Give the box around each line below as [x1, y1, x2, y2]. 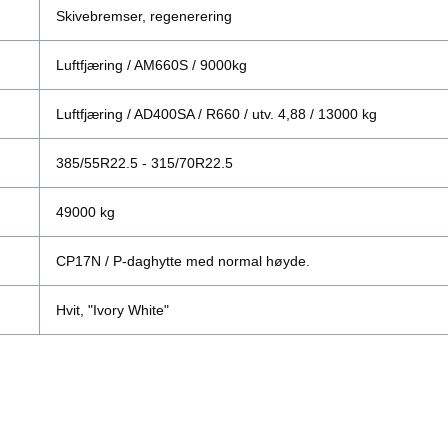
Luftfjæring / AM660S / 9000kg [56, 57, 247, 74]
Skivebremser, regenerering [56, 8, 232, 25]
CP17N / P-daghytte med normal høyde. [56, 253, 310, 270]
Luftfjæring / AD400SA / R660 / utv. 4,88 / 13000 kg [56, 106, 377, 123]
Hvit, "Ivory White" [56, 302, 169, 319]
